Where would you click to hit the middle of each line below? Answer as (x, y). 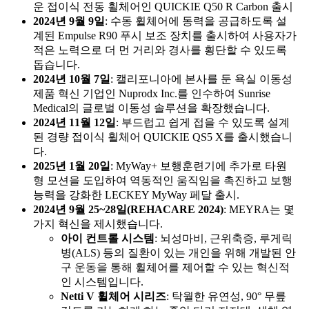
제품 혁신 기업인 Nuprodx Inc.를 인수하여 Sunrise (152, 94)
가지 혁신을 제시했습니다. (98, 224)
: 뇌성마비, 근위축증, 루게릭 (223, 239)
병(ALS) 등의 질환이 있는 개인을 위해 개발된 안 (178, 253)
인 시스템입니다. (102, 282)
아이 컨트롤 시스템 (108, 239)
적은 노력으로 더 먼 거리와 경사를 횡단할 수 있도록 (160, 50)
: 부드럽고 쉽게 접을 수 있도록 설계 (203, 123)
